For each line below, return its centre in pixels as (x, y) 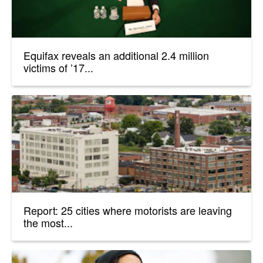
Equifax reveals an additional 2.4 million (116, 55)
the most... (48, 222)
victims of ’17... (58, 68)
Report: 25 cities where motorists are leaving (128, 210)
